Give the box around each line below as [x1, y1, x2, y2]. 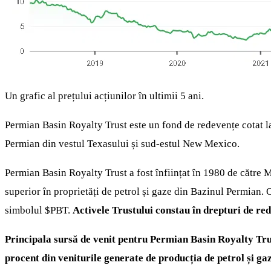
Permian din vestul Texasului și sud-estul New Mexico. [5, 137, 240, 149]
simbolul [5, 204, 45, 216]
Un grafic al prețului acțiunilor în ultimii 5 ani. [5, 90, 204, 102]
